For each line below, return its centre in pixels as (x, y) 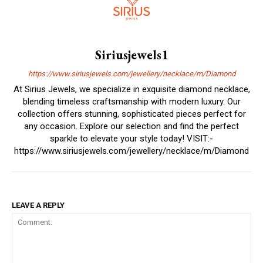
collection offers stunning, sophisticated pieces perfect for (131, 114)
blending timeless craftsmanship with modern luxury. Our (131, 101)
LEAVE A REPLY (38, 205)
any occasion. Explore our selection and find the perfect (131, 126)
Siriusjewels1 (131, 55)
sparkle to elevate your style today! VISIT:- (131, 138)
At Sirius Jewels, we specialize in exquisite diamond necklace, (131, 89)
